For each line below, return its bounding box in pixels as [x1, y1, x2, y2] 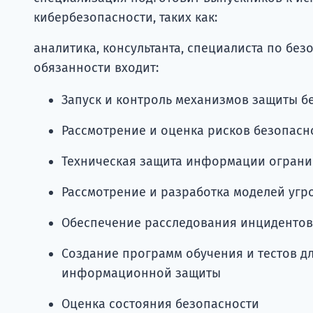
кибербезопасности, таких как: [34, 9, 217, 25]
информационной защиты [61, 265, 221, 281]
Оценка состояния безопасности [61, 296, 259, 312]
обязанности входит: [34, 59, 159, 75]
